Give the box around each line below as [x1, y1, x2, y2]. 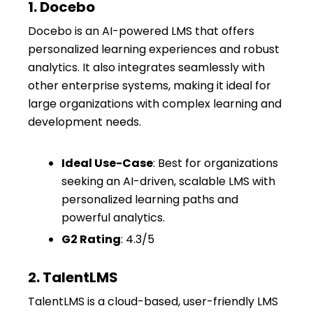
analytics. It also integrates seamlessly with [28, 59, 265, 75]
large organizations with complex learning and [28, 95, 282, 112]
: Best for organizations [153, 154, 278, 171]
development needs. [28, 113, 141, 130]
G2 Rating [61, 231, 121, 247]
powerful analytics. [61, 209, 165, 226]
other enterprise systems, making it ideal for [28, 77, 271, 94]
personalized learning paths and [61, 191, 238, 208]
